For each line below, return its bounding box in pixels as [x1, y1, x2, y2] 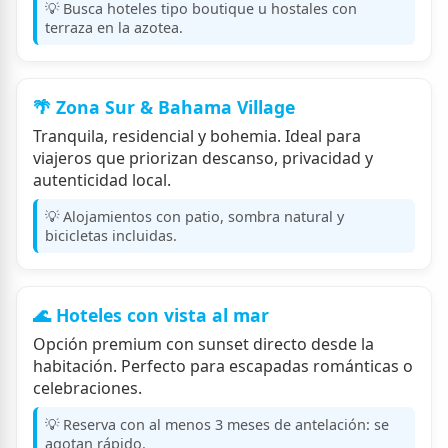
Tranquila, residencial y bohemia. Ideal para [33, 125, 361, 148]
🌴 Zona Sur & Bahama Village [33, 94, 295, 119]
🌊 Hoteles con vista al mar [33, 303, 269, 328]
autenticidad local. [33, 169, 171, 192]
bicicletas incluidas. [45, 226, 177, 246]
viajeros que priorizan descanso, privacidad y [33, 147, 373, 170]
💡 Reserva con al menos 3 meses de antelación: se [45, 415, 389, 435]
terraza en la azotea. [45, 17, 183, 37]
